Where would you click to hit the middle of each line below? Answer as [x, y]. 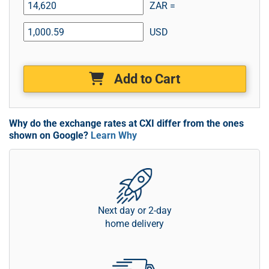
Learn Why [114, 135]
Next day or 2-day [134, 210]
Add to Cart [147, 79]
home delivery [134, 224]
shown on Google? [50, 135]
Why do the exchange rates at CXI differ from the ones [126, 123]
